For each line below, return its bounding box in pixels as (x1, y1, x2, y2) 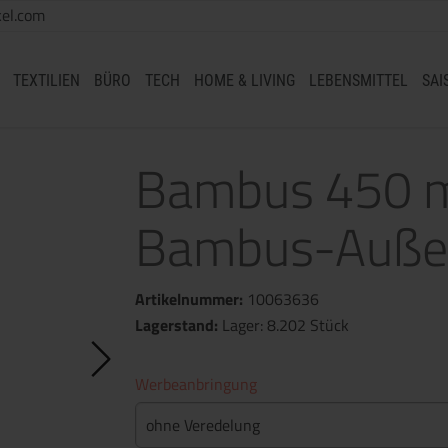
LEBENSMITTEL (309, 71, 408, 90)
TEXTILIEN (13, 71, 80, 90)
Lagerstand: (135, 313, 218, 337)
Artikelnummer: (135, 287, 247, 311)
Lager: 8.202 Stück (222, 313, 349, 337)
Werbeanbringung (135, 372, 257, 396)
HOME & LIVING (194, 71, 295, 90)
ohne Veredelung (146, 413, 260, 437)
